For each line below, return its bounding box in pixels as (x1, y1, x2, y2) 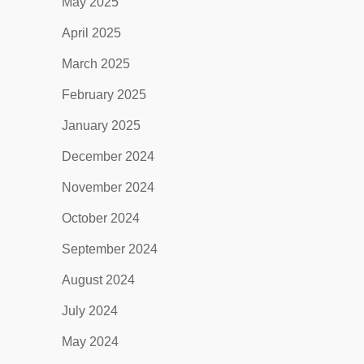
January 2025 (61, 119, 141, 132)
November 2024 (61, 180, 154, 194)
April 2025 (61, 26, 121, 40)
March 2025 (61, 57, 130, 71)
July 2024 (61, 304, 118, 318)
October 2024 (61, 211, 140, 225)
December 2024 (61, 149, 154, 163)
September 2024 (61, 242, 158, 256)
